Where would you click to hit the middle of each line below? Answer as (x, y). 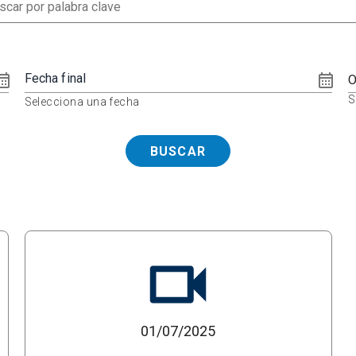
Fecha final (55, 78)
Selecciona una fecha (82, 101)
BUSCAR (178, 151)
